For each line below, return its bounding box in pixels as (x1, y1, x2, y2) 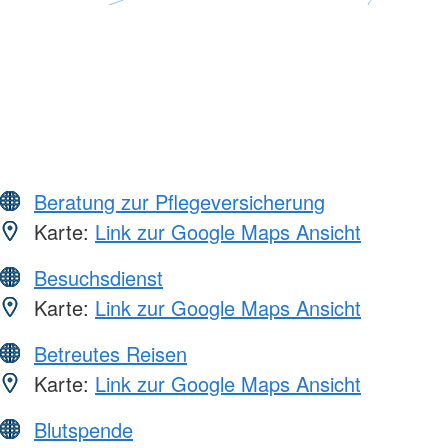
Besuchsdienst (34, 263, 163, 293)
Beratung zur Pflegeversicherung (34, 187, 325, 217)
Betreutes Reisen (34, 339, 187, 369)
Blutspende (34, 415, 133, 445)
